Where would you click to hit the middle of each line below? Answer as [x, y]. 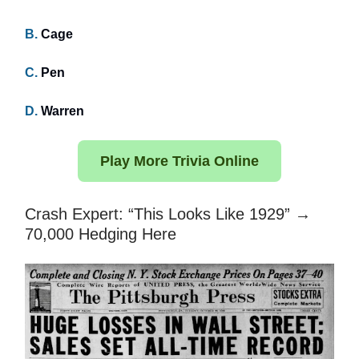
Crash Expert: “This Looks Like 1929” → [168, 214]
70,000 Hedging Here [101, 234]
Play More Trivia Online [179, 161]
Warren [61, 111]
